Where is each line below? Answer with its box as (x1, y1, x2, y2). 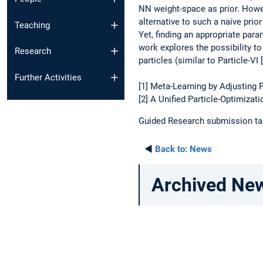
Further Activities (15, 72, 82, 83)
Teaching (15, 19, 50, 31)
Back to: (155, 143, 187, 154)
